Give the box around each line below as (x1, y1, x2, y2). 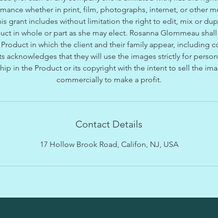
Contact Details (75, 118, 143, 130)
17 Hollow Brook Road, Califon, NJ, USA (39, 140, 179, 149)
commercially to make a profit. (56, 75, 162, 85)
